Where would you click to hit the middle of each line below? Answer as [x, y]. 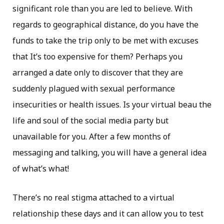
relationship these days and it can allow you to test [108, 213]
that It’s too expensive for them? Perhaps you [97, 56]
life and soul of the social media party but [90, 120]
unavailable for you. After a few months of [91, 136]
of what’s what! [41, 168]
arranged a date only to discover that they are [98, 72]
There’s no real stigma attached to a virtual [93, 197]
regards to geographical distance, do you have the [105, 24]
